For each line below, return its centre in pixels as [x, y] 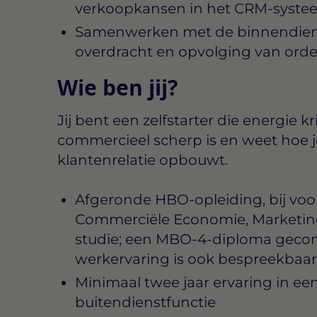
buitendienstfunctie [145, 302]
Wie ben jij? [117, 87]
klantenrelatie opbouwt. [142, 160]
